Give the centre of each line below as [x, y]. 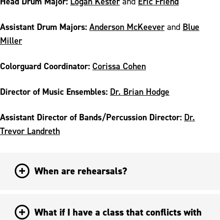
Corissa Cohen [119, 66]
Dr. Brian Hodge [140, 91]
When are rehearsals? [81, 171]
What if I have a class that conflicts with [118, 212]
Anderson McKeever [127, 27]
